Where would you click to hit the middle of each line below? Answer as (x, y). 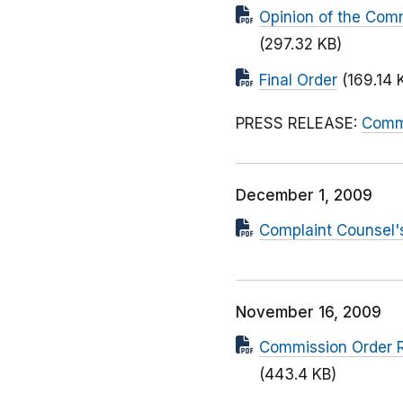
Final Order (298, 81)
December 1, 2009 (304, 196)
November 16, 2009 (309, 313)
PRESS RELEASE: (299, 124)
